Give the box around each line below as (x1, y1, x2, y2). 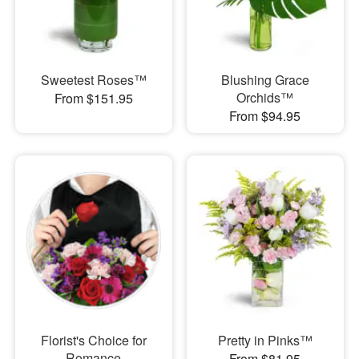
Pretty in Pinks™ (217, 331, 313, 350)
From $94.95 (229, 106, 301, 125)
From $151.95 (54, 88, 133, 107)
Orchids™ (236, 87, 294, 107)
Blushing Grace (220, 70, 309, 89)
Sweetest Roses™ (40, 70, 147, 89)
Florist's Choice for (40, 331, 147, 350)
